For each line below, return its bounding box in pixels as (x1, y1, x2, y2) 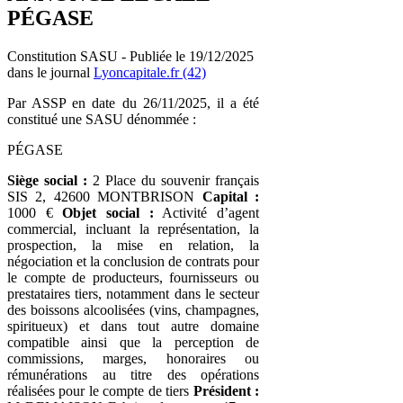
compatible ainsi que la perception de (7, 334, 259, 350)
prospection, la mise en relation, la (7, 237, 259, 253)
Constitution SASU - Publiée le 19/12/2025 (7, 48, 254, 64)
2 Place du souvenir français (87, 172, 259, 188)
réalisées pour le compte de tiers (7, 382, 193, 399)
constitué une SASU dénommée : (7, 111, 196, 127)
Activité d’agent (153, 204, 260, 220)
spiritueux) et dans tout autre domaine (7, 318, 259, 334)
